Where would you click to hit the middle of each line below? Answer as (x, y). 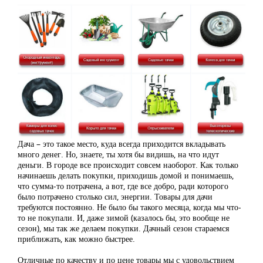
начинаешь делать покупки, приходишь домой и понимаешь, (126, 175)
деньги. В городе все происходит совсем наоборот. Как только (128, 164)
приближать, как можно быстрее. (76, 238)
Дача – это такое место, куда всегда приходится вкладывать (122, 143)
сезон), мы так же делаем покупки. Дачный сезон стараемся (123, 228)
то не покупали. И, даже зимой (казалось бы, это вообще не (124, 217)
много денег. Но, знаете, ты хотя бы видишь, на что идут (118, 154)
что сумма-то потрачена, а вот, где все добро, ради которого (123, 186)
